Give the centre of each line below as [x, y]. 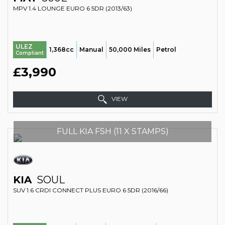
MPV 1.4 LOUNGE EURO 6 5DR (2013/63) [73, 8]
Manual [91, 49]
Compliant [30, 53]
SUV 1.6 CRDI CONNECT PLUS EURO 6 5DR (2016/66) [91, 190]
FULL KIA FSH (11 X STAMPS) [113, 131]
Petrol [166, 49]
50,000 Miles [130, 49]
